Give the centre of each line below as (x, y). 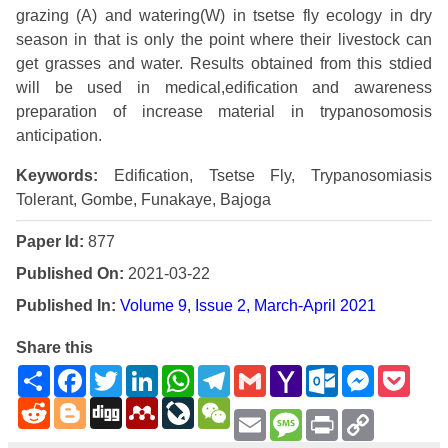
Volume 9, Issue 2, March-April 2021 (248, 305)
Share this (54, 348)
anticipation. (59, 135)
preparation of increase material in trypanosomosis (224, 111)
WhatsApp (231, 373)
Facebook (121, 373)
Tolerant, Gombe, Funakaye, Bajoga (143, 199)
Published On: (70, 273)
